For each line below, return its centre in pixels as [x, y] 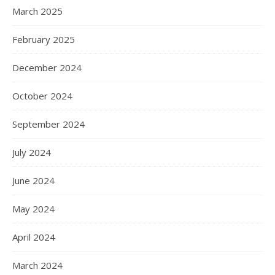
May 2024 [33, 209]
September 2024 [48, 124]
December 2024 [47, 68]
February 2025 [44, 39]
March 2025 [37, 11]
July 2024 [32, 152]
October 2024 [42, 96]
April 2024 [34, 237]
